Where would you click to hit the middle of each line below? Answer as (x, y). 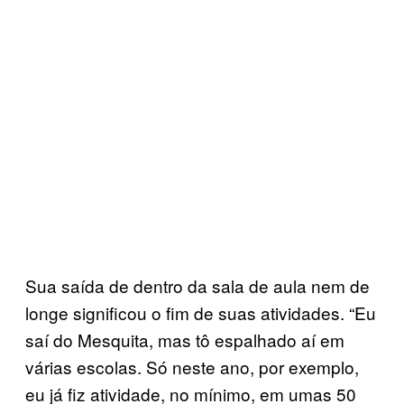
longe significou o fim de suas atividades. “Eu (201, 312)
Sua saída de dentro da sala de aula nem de (197, 285)
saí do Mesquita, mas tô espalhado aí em (185, 339)
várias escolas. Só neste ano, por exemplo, (192, 366)
